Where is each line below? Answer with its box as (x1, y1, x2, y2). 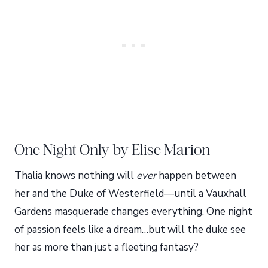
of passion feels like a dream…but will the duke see (14, 223, 246, 237)
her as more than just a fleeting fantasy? (14, 240, 199, 255)
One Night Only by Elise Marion (14, 141, 210, 159)
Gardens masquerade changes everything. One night (14, 205, 252, 219)
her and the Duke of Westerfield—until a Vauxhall (14, 187, 246, 201)
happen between (156, 169, 236, 183)
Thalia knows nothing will (14, 169, 136, 183)
